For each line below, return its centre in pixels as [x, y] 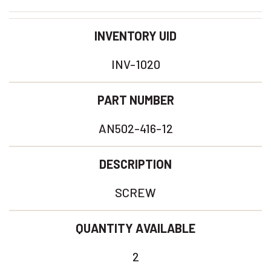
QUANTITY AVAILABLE [135, 228]
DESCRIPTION [135, 164]
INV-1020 [135, 64]
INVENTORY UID [135, 36]
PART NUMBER [135, 100]
